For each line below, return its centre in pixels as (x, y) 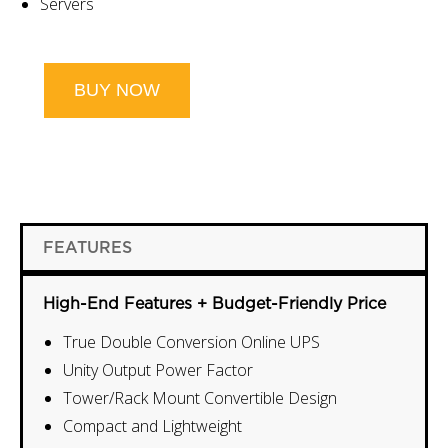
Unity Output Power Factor (158, 370)
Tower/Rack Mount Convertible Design (200, 398)
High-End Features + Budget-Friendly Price (214, 304)
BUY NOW (117, 90)
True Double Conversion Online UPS (191, 342)
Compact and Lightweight (152, 426)
